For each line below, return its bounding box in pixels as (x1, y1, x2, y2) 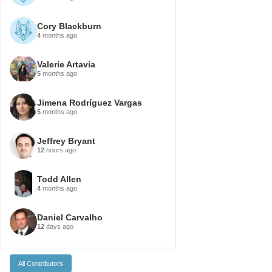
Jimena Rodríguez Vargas (37, 97, 142, 107)
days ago (44, 222, 73, 230)
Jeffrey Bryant (37, 135, 95, 146)
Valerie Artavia (37, 59, 95, 69)
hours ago (44, 146, 76, 154)
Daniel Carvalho (37, 212, 103, 222)
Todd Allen (37, 174, 81, 184)
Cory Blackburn (37, 21, 101, 31)
